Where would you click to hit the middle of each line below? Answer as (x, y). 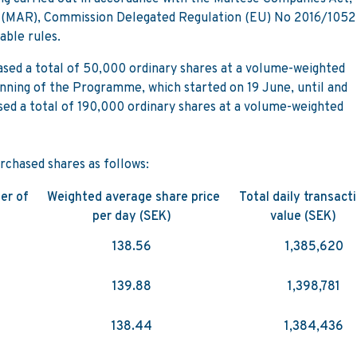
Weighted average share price (134, 197)
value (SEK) (304, 216)
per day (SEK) (134, 216)
